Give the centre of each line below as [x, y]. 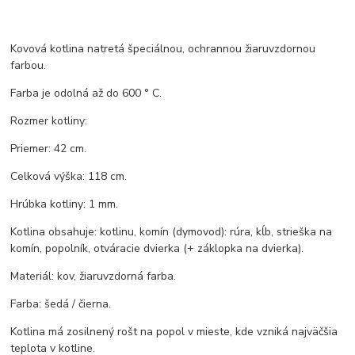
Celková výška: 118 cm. [69, 176]
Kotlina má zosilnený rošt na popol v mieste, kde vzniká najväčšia [174, 331]
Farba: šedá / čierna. [61, 303]
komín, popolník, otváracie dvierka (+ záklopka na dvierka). [157, 248]
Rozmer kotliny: [49, 120]
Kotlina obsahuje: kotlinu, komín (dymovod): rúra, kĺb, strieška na [172, 231]
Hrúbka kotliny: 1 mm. [65, 204]
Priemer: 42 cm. [49, 148]
